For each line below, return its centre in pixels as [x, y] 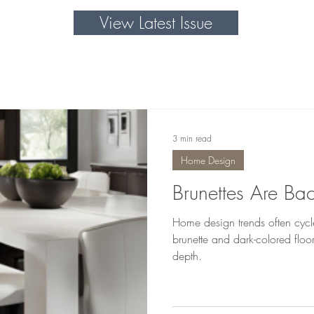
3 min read [192, 138]
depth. [187, 256]
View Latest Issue [156, 22]
